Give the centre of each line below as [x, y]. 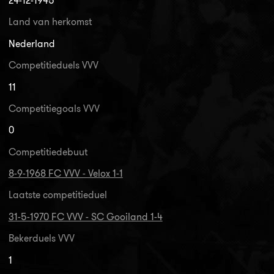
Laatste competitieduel [57, 195]
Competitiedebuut [48, 152]
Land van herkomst [50, 22]
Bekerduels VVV [41, 239]
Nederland [31, 43]
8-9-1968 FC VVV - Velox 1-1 [65, 173]
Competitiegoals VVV [54, 108]
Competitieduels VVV [53, 65]
